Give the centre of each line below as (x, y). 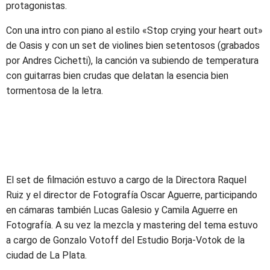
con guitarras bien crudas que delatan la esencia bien (117, 76)
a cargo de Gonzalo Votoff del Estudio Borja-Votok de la (125, 240)
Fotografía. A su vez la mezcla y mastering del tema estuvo (132, 225)
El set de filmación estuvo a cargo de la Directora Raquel (126, 180)
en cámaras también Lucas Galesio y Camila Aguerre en (122, 210)
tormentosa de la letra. (55, 91)
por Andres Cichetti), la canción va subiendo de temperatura (132, 61)
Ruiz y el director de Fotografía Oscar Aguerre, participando (132, 195)
